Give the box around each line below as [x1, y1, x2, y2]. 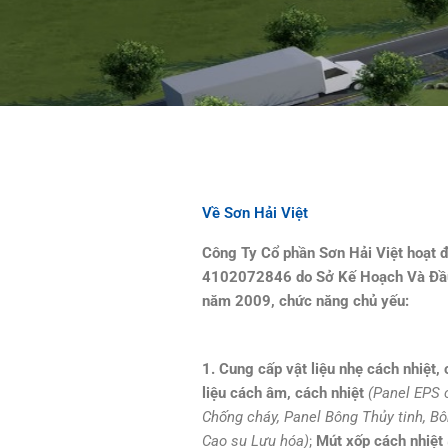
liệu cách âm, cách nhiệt [202, 384, 364, 403]
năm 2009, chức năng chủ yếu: [202, 292, 409, 311]
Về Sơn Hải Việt [202, 204, 308, 223]
